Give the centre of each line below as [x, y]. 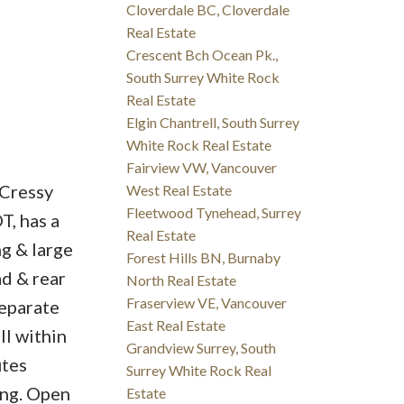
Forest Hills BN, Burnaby [204, 258]
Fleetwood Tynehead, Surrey [214, 213]
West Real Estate [179, 190]
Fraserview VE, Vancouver [207, 303]
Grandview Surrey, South [202, 348]
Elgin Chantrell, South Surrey [213, 123]
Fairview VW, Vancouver [202, 168]
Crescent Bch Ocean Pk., [202, 55]
